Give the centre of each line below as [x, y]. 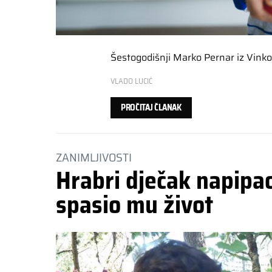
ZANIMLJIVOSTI [94, 157]
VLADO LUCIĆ [131, 81]
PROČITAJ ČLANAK [151, 107]
